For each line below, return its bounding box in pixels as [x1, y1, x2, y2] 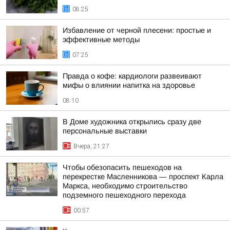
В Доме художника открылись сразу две [63, 118, 201, 126]
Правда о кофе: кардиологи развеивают [63, 72, 202, 80]
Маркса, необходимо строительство [63, 182, 187, 190]
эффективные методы [63, 35, 140, 44]
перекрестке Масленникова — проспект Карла [63, 172, 223, 181]
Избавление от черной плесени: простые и [63, 26, 211, 34]
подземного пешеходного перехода [63, 191, 186, 199]
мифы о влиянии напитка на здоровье [63, 81, 195, 89]
